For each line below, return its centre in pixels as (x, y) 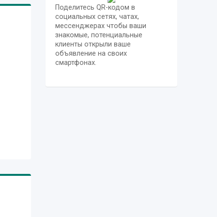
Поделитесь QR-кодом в (95, 7)
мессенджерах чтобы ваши (101, 26)
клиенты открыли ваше (93, 44)
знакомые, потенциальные (99, 35)
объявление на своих (91, 53)
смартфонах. (76, 62)
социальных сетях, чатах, (97, 16)
